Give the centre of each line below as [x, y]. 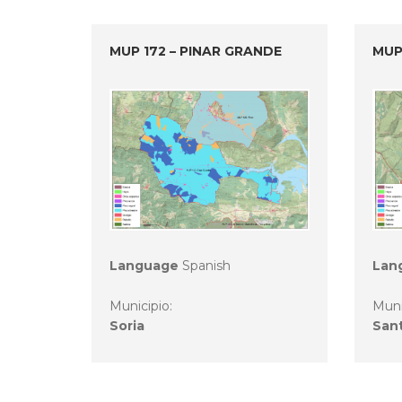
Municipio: [143, 306]
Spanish [205, 265]
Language [144, 265]
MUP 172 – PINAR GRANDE [196, 52]
